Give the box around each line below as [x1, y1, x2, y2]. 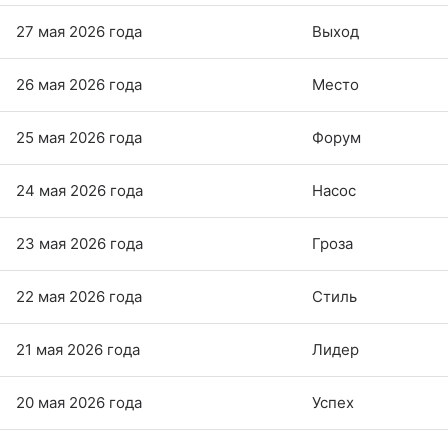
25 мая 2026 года [16, 128, 142, 148]
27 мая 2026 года [16, 22, 142, 42]
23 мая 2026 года [16, 234, 143, 254]
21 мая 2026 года [16, 340, 140, 360]
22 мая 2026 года [16, 287, 142, 307]
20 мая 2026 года [16, 393, 142, 413]
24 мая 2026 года [16, 181, 143, 201]
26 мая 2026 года [16, 75, 142, 95]
